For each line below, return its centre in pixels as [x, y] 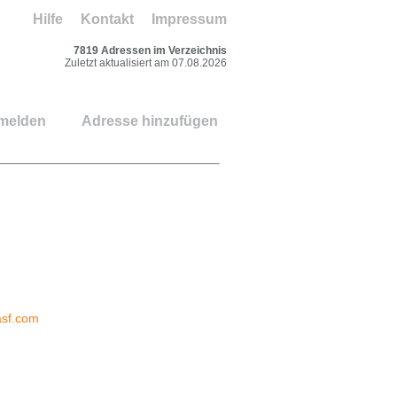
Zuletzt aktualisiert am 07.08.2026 [146, 63]
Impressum [189, 19]
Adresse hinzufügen [150, 121]
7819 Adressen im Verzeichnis [150, 51]
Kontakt [107, 19]
